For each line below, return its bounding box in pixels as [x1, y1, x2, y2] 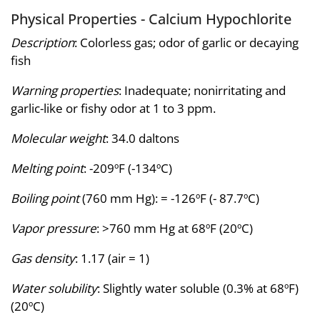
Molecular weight [11, 130, 106, 147]
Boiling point [11, 190, 79, 207]
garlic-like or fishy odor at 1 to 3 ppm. [11, 100, 216, 117]
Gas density [11, 250, 75, 267]
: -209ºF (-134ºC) [84, 160, 172, 177]
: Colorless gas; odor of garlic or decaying [74, 34, 299, 51]
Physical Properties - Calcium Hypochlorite [11, 8, 291, 29]
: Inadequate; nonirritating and [119, 82, 286, 99]
